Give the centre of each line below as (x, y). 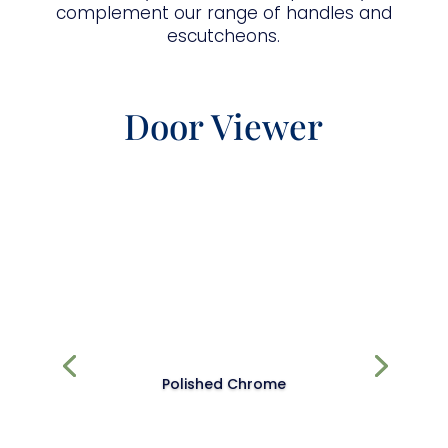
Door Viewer (224, 126)
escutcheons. (224, 36)
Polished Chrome (223, 383)
